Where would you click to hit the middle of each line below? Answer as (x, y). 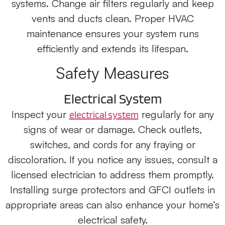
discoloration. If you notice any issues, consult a (113, 159)
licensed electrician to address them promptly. (113, 174)
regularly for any (176, 114)
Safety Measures (113, 73)
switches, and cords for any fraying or (113, 144)
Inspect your (40, 114)
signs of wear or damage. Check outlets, (113, 129)
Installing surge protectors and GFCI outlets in (113, 189)
